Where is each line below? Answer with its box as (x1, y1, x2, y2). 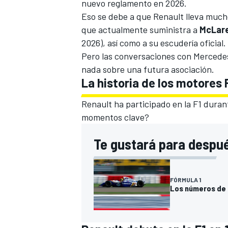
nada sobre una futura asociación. (81, 63, 214, 75)
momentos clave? (81, 111, 149, 123)
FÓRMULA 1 (170, 176, 201, 183)
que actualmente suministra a (81, 23, 199, 35)
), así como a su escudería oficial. (100, 37, 226, 48)
